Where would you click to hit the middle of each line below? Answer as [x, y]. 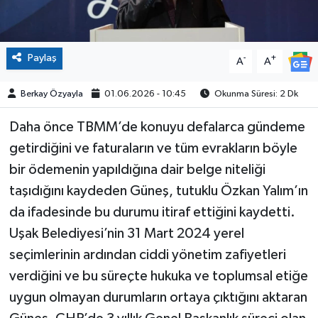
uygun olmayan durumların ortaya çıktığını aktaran [158, 298]
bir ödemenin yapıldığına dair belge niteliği [137, 170]
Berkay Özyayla [52, 94]
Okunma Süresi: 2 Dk [256, 94]
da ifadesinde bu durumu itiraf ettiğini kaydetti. [152, 213]
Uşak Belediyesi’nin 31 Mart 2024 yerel [126, 234]
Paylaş [42, 58]
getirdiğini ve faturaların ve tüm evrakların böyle [153, 149]
